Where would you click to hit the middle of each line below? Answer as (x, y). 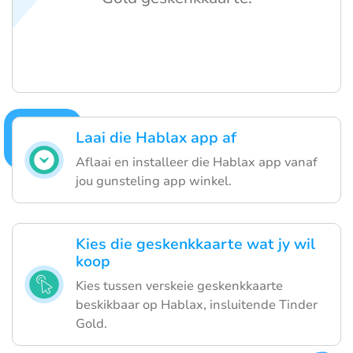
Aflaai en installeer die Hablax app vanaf (197, 162)
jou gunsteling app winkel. (154, 181)
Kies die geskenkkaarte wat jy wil (195, 244)
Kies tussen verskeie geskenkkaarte (179, 286)
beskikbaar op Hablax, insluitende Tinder (197, 305)
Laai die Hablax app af (156, 137)
